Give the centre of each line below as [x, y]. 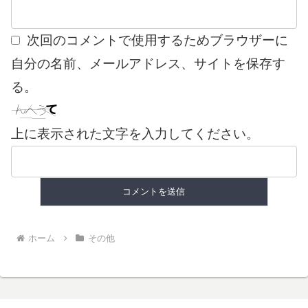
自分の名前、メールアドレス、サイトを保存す [148, 64]
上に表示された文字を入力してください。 [135, 134]
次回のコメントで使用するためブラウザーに [157, 41]
